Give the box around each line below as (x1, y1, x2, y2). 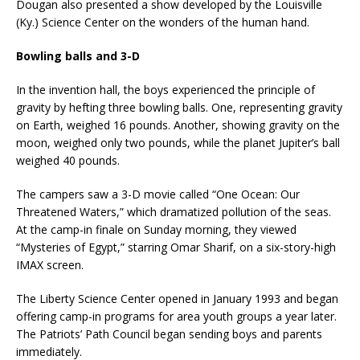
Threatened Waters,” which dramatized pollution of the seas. (16, 204, 331, 219)
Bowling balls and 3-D (16, 48, 140, 63)
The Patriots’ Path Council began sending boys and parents (16, 326, 322, 342)
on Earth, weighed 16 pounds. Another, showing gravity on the (16, 117, 340, 133)
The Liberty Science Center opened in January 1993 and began (16, 291, 338, 306)
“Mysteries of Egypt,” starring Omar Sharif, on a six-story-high (16, 239, 336, 255)
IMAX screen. (16, 257, 84, 272)
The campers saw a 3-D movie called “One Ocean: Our (16, 186, 300, 202)
